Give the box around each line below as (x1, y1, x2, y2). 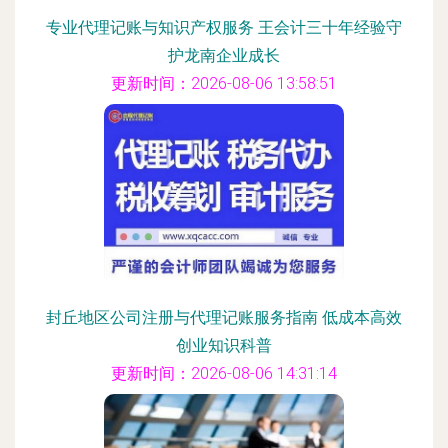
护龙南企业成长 (168, 46, 280, 65)
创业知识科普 (176, 336, 272, 355)
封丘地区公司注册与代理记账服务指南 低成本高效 (46, 308, 402, 327)
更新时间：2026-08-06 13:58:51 (111, 74, 337, 93)
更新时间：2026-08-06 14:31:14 (111, 364, 337, 383)
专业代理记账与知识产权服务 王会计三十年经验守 (46, 18, 402, 37)
